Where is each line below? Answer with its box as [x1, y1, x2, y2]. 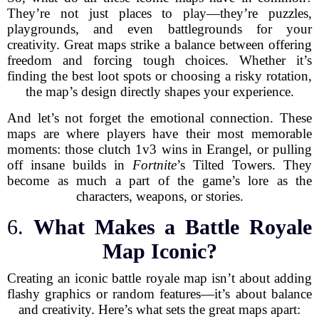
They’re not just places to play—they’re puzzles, [7, 6, 312, 21]
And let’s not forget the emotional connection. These [7, 110, 312, 125]
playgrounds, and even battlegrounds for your [7, 21, 312, 36]
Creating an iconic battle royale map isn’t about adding [7, 271, 312, 286]
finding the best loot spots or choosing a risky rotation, [7, 68, 312, 83]
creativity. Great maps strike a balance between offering [7, 37, 312, 52]
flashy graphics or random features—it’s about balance [7, 286, 312, 301]
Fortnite [132, 157, 177, 172]
